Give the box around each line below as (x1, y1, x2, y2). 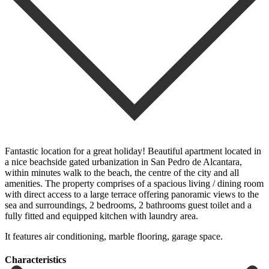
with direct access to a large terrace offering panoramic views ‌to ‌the (5, 189, 259, 199)
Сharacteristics (5, 254, 66, 265)
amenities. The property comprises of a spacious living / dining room (5, 178, 264, 189)
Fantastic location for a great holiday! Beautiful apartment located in (5, 145, 261, 156)
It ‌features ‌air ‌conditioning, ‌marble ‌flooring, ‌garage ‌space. (5, 231, 223, 241)
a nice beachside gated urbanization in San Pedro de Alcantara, (5, 156, 242, 167)
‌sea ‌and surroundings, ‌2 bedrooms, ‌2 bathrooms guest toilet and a (5, 199, 252, 210)
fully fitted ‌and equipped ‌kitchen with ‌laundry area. (5, 210, 198, 221)
